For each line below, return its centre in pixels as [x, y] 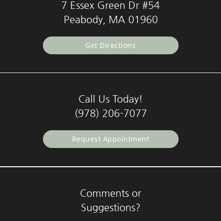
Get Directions [110, 45]
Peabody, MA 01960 [110, 19]
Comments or [110, 193]
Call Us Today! [110, 99]
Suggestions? [110, 207]
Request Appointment [110, 139]
